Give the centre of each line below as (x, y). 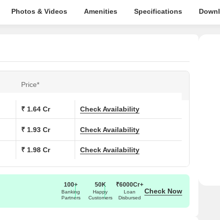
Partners (71, 197)
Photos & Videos (39, 11)
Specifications (158, 11)
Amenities (100, 11)
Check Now (163, 191)
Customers (100, 197)
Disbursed (130, 197)
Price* (30, 84)
